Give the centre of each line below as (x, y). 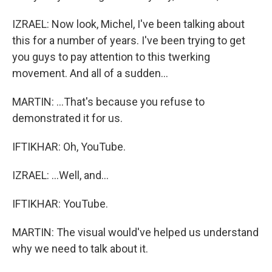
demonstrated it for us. (67, 118)
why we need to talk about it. (80, 249)
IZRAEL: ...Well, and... (60, 175)
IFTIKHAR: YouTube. (60, 204)
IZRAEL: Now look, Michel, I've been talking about (128, 24)
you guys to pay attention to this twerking (111, 57)
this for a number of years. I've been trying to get (129, 40)
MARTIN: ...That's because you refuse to (108, 102)
